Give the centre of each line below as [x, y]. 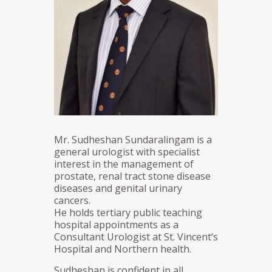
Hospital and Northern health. [123, 249]
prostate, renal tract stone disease [132, 176]
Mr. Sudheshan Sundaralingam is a [133, 139]
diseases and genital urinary [118, 188]
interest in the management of [124, 164]
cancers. [72, 200]
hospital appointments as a [116, 224]
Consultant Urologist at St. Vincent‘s [136, 236]
